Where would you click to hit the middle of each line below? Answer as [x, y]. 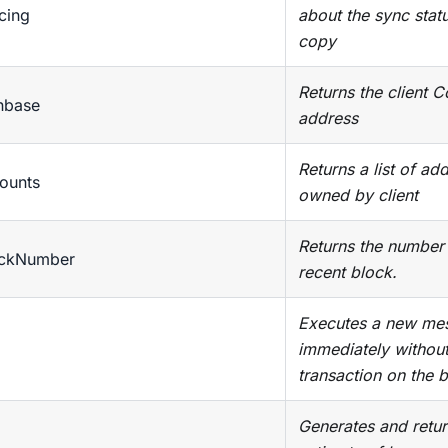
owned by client [358, 195]
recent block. [347, 272]
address [328, 118]
